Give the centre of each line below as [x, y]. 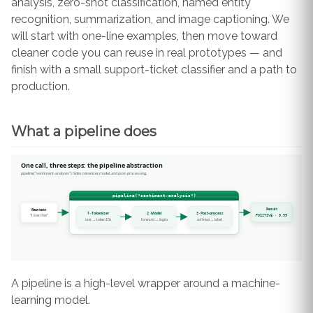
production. [41, 86]
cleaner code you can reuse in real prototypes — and [147, 52]
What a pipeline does [84, 131]
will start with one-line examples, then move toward [144, 36]
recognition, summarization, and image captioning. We [150, 19]
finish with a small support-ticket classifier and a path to [154, 69]
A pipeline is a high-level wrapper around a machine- [146, 284]
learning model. [51, 300]
